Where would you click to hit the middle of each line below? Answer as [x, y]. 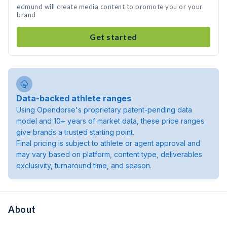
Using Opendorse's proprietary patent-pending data [104, 110]
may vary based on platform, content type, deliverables [109, 154]
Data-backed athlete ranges [74, 98]
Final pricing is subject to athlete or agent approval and [108, 143]
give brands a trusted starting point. [75, 132]
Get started [113, 37]
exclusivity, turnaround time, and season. [84, 165]
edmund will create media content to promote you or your [110, 7]
